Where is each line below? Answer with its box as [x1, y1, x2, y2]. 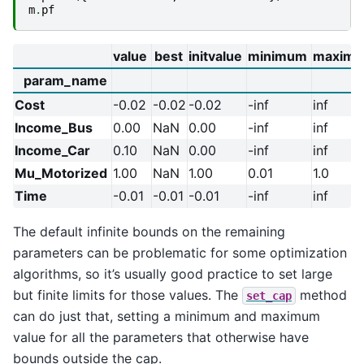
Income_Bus [15, 119, 93, 136]
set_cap [246, 289, 292, 303]
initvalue [188, 48, 242, 65]
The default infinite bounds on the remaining [13, 223, 285, 240]
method [296, 287, 347, 304]
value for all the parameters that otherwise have [13, 329, 309, 346]
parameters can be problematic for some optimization [13, 245, 347, 262]
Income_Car [15, 142, 90, 159]
